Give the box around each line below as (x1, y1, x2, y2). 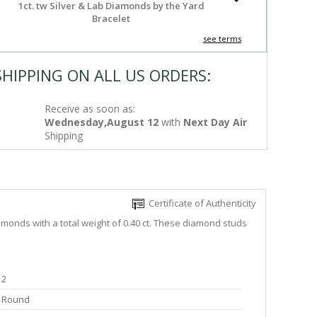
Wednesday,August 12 (45, 115, 159, 129)
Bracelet (92, 12, 131, 25)
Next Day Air (183, 115, 248, 129)
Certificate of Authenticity (144, 197, 256, 209)
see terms (202, 33, 241, 44)
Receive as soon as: (45, 102, 136, 115)
